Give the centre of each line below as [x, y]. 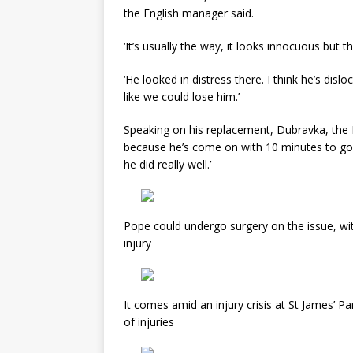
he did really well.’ [169, 164]
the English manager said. [190, 13]
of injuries [149, 321]
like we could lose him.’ [182, 96]
